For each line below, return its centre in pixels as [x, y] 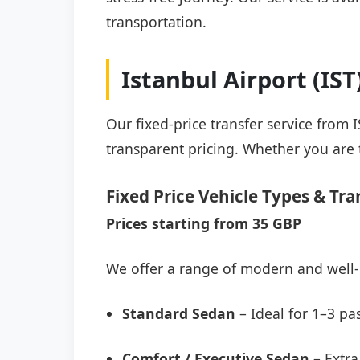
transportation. [156, 22]
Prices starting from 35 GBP [204, 223]
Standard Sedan [179, 313]
